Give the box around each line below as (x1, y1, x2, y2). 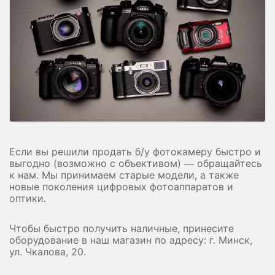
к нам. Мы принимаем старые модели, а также (9, 169, 239, 182)
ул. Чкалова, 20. (9, 246, 86, 258)
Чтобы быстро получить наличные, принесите (9, 222, 234, 235)
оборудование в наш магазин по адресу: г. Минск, (9, 234, 252, 247)
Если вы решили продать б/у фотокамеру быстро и (9, 145, 261, 158)
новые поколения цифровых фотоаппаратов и (9, 180, 233, 193)
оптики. (9, 192, 46, 205)
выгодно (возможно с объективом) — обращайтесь (9, 157, 262, 170)
